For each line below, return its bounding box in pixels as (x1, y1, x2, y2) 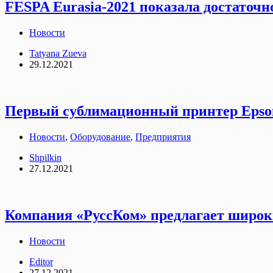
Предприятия (135, 131, 191, 142)
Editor (29, 256, 53, 267)
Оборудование (70, 131, 130, 142)
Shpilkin (29, 152, 62, 163)
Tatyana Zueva (29, 48, 87, 59)
